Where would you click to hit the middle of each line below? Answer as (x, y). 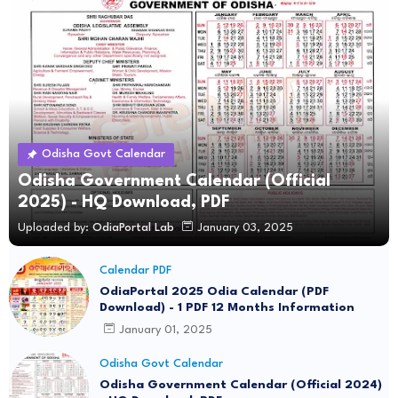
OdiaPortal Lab (133, 227)
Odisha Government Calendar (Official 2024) (241, 385)
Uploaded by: (53, 227)
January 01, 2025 (166, 330)
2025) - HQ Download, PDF (124, 203)
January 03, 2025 (245, 227)
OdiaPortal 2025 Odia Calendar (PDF (214, 292)
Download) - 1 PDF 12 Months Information (227, 308)
